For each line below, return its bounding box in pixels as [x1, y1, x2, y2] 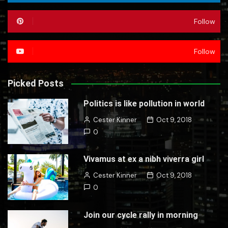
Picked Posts [8, 78, 64, 89]
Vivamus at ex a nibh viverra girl [83, 154, 205, 164]
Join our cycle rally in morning [83, 210, 198, 220]
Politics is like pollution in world [83, 99, 205, 108]
